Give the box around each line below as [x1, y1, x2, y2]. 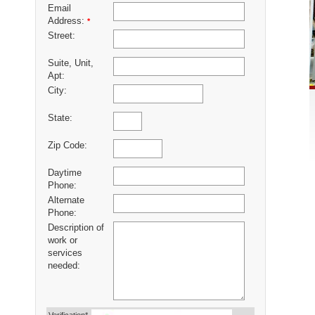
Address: [48, 16, 87, 27]
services [48, 248, 82, 259]
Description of [48, 223, 104, 233]
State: [48, 113, 72, 124]
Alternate [48, 195, 84, 206]
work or [48, 236, 77, 246]
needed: [48, 261, 80, 271]
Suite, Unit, [48, 58, 94, 69]
